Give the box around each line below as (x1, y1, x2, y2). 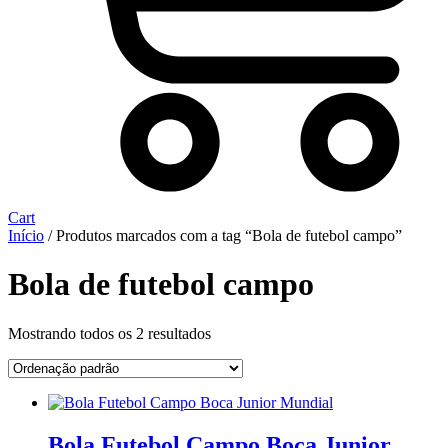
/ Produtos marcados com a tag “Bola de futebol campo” (44, 226, 402, 244)
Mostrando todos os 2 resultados (8, 324, 211, 342)
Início (8, 226, 44, 244)
